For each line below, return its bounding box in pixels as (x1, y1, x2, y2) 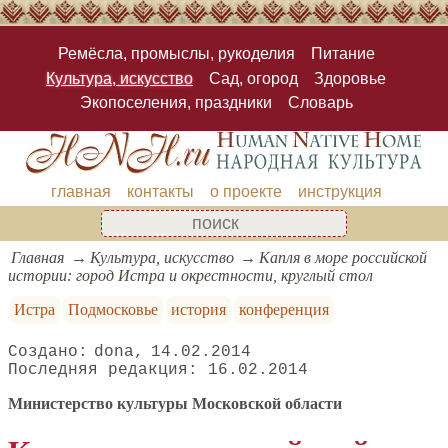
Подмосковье (68, 300, 159, 318)
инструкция (297, 182, 382, 200)
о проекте (209, 182, 282, 200)
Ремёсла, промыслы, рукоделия (57, 45, 295, 63)
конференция (238, 300, 329, 318)
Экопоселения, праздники (79, 93, 272, 111)
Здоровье (314, 69, 386, 87)
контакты (126, 182, 194, 200)
